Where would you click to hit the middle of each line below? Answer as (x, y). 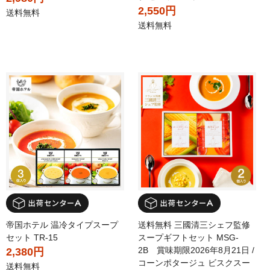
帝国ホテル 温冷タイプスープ (62, 224)
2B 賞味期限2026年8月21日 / (196, 250)
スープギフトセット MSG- (188, 237)
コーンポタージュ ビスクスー (194, 262)
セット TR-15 (32, 237)
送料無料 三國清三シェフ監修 (194, 224)
